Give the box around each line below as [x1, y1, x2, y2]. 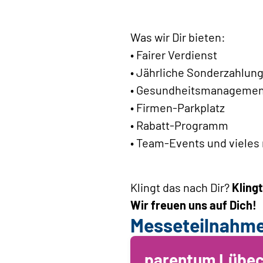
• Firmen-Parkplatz [130, 100, 225, 114]
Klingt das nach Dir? [130, 180, 232, 194]
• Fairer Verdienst [130, 47, 217, 62]
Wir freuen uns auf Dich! [130, 197, 257, 212]
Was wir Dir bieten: [130, 29, 225, 44]
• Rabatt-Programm [130, 117, 228, 132]
